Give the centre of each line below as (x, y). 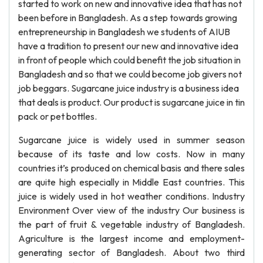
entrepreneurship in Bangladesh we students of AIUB (124, 32)
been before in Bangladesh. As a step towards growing (128, 18)
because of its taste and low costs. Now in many (131, 154)
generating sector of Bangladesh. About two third (131, 252)
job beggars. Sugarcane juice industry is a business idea (129, 88)
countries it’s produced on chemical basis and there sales (131, 168)
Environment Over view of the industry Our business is (131, 210)
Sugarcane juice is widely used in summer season (131, 140)
